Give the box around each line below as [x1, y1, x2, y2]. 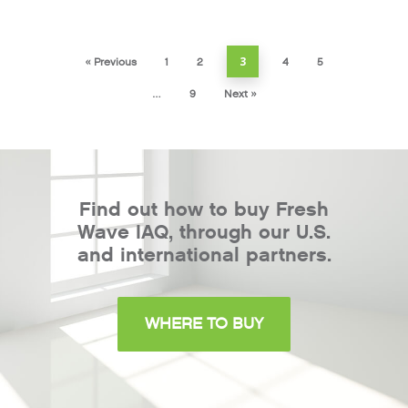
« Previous [85, 55, 137, 70]
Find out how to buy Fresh [79, 197, 329, 223]
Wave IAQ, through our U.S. [77, 219, 331, 246]
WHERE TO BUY [145, 313, 263, 335]
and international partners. [76, 242, 331, 269]
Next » [224, 87, 256, 102]
